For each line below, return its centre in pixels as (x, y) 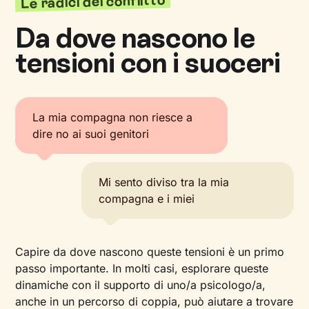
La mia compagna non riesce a (113, 117)
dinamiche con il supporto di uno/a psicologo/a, (141, 285)
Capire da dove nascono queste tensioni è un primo (150, 252)
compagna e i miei (147, 199)
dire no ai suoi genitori (91, 134)
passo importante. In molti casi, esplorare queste (142, 268)
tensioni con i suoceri (148, 63)
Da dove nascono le (135, 38)
